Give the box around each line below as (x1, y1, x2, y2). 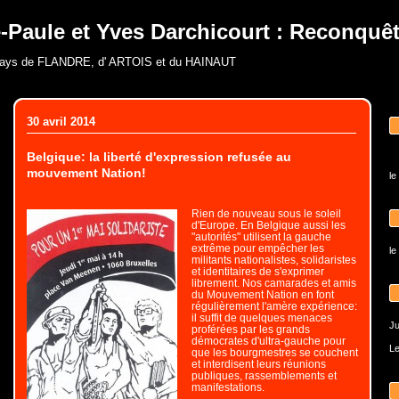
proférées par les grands (191, 323, 310, 335)
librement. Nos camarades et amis (191, 277, 356, 289)
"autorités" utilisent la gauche (191, 231, 331, 242)
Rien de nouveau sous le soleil (191, 208, 341, 219)
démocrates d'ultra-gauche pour (191, 335, 346, 346)
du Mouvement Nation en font (191, 289, 334, 300)
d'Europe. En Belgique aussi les (191, 219, 346, 231)
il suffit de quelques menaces (191, 312, 332, 323)
